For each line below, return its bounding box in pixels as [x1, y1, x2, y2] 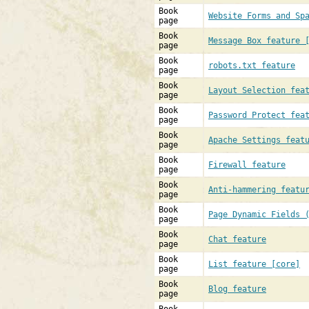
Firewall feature [208, 160, 286, 170]
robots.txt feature [208, 61, 295, 70]
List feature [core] [208, 259, 300, 269]
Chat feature [208, 235, 266, 244]
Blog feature [208, 284, 266, 294]
